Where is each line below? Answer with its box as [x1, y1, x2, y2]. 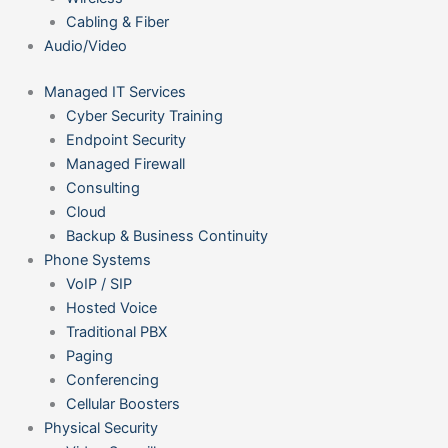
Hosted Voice [65, 299, 157, 317]
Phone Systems [43, 251, 151, 269]
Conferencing [65, 371, 159, 389]
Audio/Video [43, 37, 127, 56]
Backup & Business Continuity [65, 227, 268, 245]
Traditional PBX [65, 323, 167, 341]
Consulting [65, 179, 140, 197]
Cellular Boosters [65, 395, 180, 413]
